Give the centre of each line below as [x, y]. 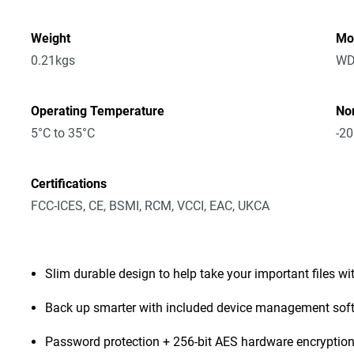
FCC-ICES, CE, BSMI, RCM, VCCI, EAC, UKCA [151, 206]
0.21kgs [53, 60]
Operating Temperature [98, 111]
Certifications [69, 184]
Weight [51, 38]
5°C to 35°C [63, 133]
